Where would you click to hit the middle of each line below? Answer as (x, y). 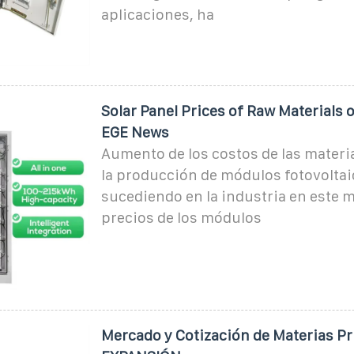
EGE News (135, 132)
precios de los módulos (181, 217)
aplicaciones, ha (157, 14)
